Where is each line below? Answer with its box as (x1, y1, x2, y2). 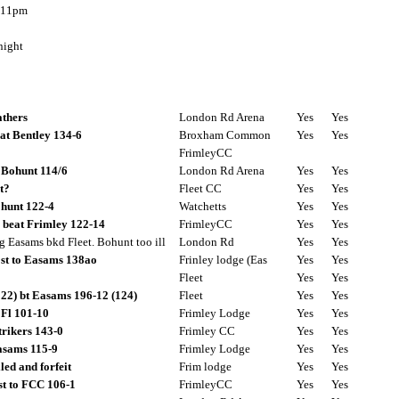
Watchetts (179, 199, 226, 213)
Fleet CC (179, 182, 222, 195)
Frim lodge (179, 360, 232, 373)
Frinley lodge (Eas (179, 253, 267, 266)
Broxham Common (179, 128, 271, 142)
